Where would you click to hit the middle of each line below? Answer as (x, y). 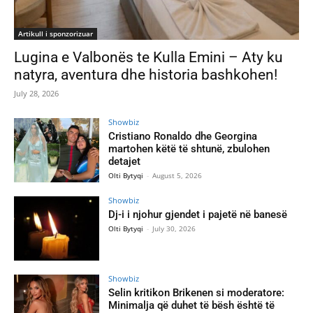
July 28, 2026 (36, 94)
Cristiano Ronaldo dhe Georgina (183, 137)
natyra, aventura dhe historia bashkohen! (146, 75)
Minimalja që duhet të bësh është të (192, 305)
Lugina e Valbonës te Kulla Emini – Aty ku (148, 58)
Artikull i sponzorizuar (56, 34)
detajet (125, 162)
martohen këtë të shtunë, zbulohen (189, 149)
